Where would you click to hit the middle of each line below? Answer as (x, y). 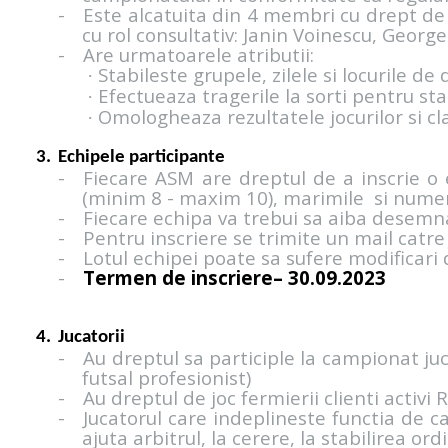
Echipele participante (141, 158)
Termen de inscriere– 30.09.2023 (235, 278)
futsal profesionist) (166, 378)
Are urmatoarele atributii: (199, 55)
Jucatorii (91, 338)
